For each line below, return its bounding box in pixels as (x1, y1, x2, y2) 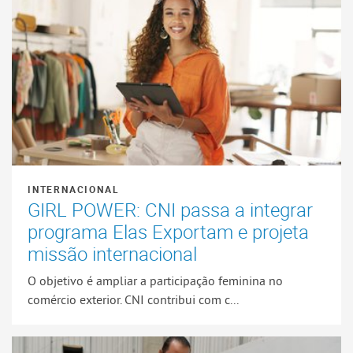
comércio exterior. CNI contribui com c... (28, 291, 239, 307)
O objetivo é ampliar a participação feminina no (28, 272, 283, 288)
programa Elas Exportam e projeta (28, 219, 309, 245)
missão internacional (28, 241, 197, 267)
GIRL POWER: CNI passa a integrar (28, 197, 313, 223)
